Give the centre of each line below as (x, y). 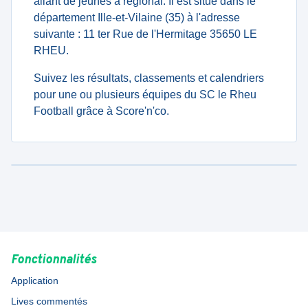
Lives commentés (49, 301)
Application (35, 280)
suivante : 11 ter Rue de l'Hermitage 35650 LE (145, 34)
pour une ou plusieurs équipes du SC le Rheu (145, 95)
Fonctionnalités (54, 260)
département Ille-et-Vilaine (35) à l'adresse (137, 18)
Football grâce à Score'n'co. (101, 111)
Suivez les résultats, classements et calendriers (149, 78)
